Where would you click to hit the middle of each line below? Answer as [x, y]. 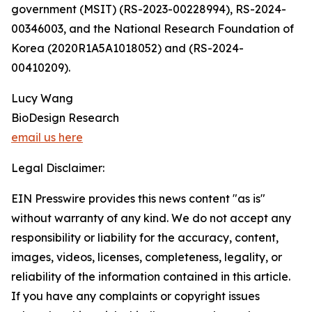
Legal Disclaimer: [58, 168]
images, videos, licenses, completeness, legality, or [147, 257]
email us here [47, 137]
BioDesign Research [65, 118]
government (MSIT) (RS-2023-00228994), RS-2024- [149, 9]
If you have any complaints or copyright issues [135, 296]
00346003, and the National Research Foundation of [153, 29]
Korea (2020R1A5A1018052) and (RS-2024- [127, 48]
